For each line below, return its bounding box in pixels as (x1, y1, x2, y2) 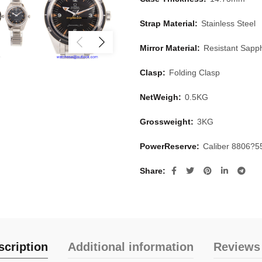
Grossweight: (139, 117, 196, 126)
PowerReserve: (139, 142, 202, 151)
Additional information (67, 240, 194, 253)
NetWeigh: (139, 92, 184, 102)
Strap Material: (139, 19, 200, 28)
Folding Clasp (168, 68, 220, 77)
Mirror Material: (139, 43, 202, 53)
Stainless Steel (201, 19, 256, 28)
